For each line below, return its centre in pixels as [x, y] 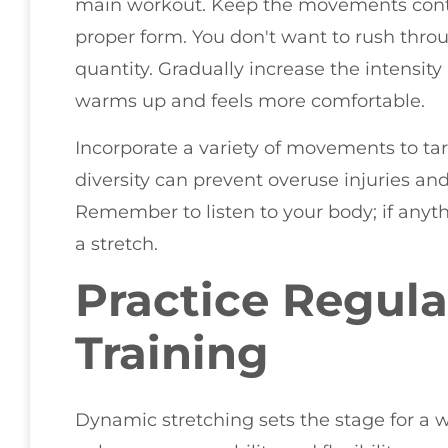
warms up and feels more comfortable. [250, 101]
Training [172, 352]
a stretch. [116, 243]
